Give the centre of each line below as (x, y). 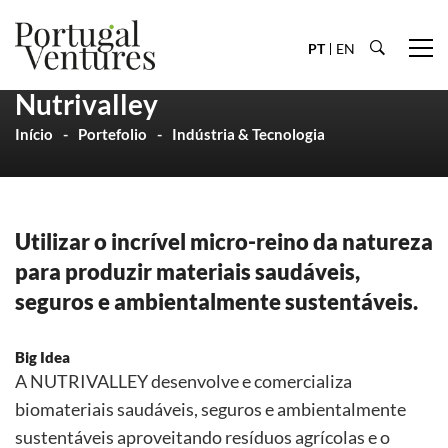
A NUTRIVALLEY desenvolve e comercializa (183, 381)
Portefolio (112, 134)
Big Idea (42, 357)
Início (34, 134)
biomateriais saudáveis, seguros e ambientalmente (210, 409)
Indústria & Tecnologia (248, 134)
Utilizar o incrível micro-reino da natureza (224, 242)
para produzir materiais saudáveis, (187, 272)
